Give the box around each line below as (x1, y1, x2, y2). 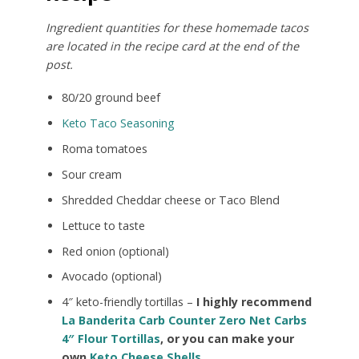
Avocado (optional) (61, 268, 162, 284)
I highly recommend (196, 294, 312, 310)
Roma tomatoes (61, 140, 147, 156)
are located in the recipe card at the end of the (45, 38, 299, 54)
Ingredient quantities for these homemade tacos (45, 19, 309, 35)
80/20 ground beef (61, 89, 160, 105)
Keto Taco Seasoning (61, 115, 175, 131)
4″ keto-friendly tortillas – (61, 294, 196, 310)
